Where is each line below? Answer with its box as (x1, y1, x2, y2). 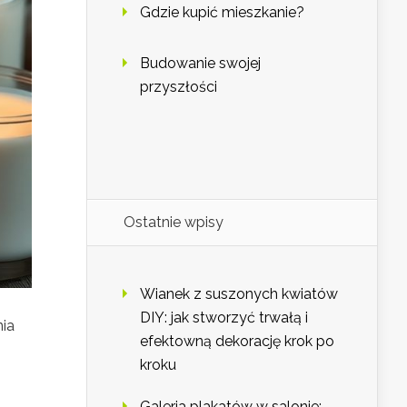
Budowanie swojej (140, 55, 261, 73)
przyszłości (140, 78, 217, 96)
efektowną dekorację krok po (140, 333, 334, 351)
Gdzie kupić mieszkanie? (140, 4, 304, 22)
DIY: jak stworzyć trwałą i (140, 309, 308, 327)
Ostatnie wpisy (124, 213, 223, 232)
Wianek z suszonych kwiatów (140, 285, 338, 303)
